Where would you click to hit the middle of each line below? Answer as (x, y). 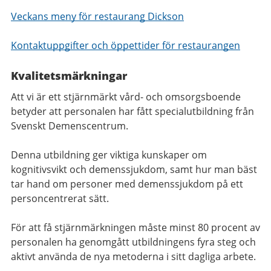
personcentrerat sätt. (60, 199)
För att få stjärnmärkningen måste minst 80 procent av (135, 228)
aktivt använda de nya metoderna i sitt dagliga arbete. (133, 257)
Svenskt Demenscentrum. (70, 126)
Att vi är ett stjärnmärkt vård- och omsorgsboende (126, 97)
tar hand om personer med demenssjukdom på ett (127, 184)
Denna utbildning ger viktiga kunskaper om (109, 155)
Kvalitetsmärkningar (69, 76)
